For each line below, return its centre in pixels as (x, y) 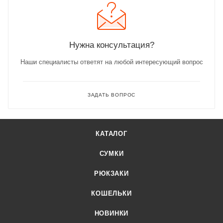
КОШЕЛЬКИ (111, 194)
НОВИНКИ (111, 214)
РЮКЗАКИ (111, 174)
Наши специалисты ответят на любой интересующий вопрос (111, 62)
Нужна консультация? (111, 45)
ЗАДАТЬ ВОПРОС (111, 95)
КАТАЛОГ (111, 134)
